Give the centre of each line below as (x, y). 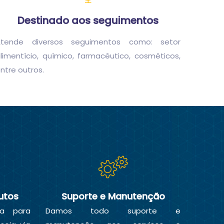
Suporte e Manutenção (113, 196)
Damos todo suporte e (113, 211)
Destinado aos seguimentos (88, 20)
